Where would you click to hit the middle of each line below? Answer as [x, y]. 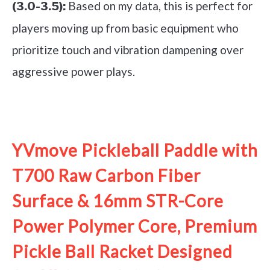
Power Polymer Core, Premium [135, 226]
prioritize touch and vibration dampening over [128, 49]
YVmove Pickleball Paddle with [135, 150]
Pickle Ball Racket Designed [122, 251]
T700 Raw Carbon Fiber [106, 175]
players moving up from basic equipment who [125, 28]
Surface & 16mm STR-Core [118, 200]
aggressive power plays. [74, 71]
